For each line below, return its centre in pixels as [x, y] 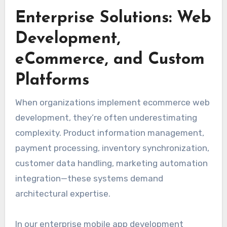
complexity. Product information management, [109, 133]
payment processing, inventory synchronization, [112, 148]
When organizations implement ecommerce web [112, 102]
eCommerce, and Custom [110, 60]
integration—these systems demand [89, 178]
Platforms [52, 81]
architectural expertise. [63, 193]
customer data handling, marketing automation [111, 163]
